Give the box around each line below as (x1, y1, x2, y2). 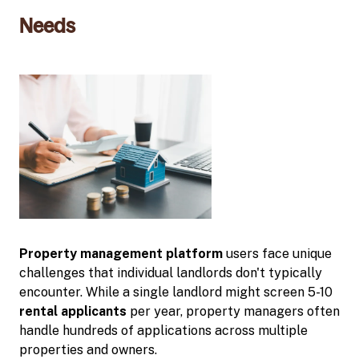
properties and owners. (19, 341, 160, 357)
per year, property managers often (127, 303, 340, 319)
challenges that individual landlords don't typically (19, 264, 322, 280)
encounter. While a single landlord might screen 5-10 (19, 284, 333, 300)
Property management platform (19, 245, 223, 261)
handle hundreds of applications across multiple (19, 322, 308, 338)
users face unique (223, 245, 332, 261)
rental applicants (19, 303, 127, 319)
